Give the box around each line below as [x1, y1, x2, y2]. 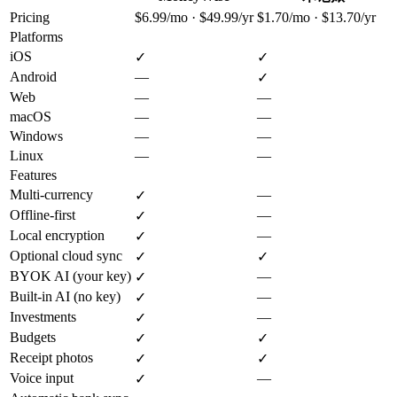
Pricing [10, 9, 50, 25]
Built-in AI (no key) [10, 288, 121, 304]
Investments [10, 308, 76, 324]
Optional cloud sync [10, 247, 122, 263]
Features [10, 167, 57, 183]
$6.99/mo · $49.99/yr [135, 9, 253, 25]
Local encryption [10, 227, 105, 243]
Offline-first [10, 206, 75, 222]
